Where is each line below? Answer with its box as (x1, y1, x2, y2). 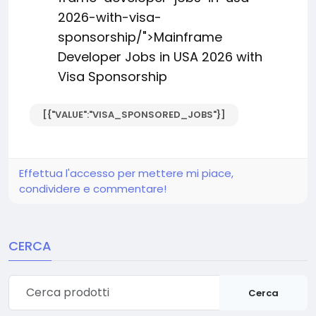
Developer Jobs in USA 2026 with (58, 48, 262, 66)
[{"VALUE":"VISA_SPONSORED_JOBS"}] (42, 108, 226, 121)
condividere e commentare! (19, 181, 166, 196)
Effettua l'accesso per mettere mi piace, (19, 166, 233, 181)
